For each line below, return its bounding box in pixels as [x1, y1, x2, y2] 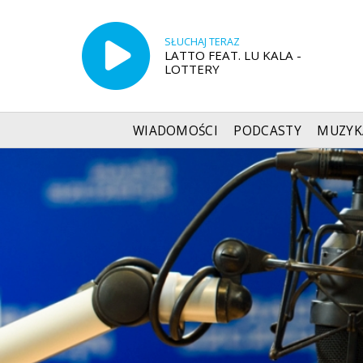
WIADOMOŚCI [132, 122, 219, 139]
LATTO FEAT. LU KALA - [164, 46, 301, 63]
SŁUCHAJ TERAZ [164, 34, 240, 49]
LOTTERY [164, 60, 220, 77]
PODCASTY [233, 122, 301, 139]
